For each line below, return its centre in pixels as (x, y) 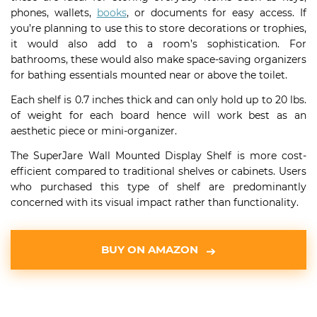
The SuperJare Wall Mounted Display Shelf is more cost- (158, 156)
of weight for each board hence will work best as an (158, 115)
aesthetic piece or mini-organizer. (94, 131)
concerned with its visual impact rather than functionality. (155, 202)
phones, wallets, (54, 13)
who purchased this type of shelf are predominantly (158, 187)
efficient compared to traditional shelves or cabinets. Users (158, 171)
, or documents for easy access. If (216, 13)
